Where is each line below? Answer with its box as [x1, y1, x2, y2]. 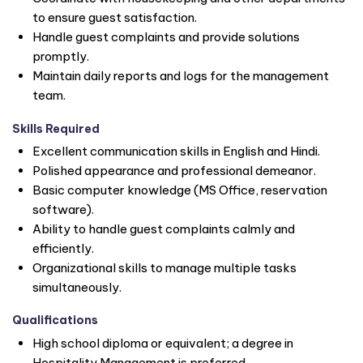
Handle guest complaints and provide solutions [32, 29, 300, 45]
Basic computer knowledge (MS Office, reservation [32, 181, 327, 198]
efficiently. [32, 240, 94, 256]
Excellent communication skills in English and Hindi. [32, 143, 320, 159]
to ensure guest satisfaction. [32, 10, 197, 26]
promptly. [32, 49, 89, 65]
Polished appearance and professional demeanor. [32, 162, 316, 178]
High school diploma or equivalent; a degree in [32, 335, 293, 351]
